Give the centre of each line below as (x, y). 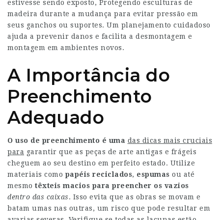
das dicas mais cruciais (170, 140)
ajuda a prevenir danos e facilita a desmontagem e (100, 36)
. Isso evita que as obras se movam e (135, 197)
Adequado (56, 117)
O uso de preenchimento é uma (66, 140)
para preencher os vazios (140, 186)
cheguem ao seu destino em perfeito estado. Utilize (101, 163)
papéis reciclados (98, 174)
